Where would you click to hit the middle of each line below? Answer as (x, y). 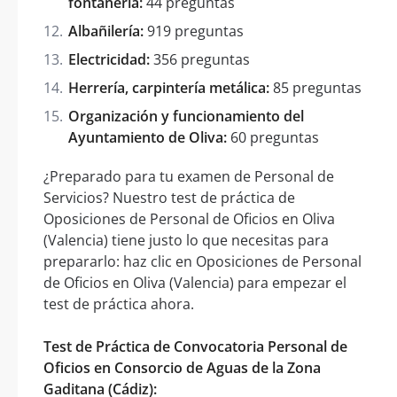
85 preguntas (315, 87)
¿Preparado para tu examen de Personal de (189, 176)
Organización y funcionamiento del (186, 116)
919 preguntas (194, 31)
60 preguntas (273, 137)
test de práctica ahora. (119, 304)
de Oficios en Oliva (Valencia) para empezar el (195, 282)
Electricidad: (109, 59)
